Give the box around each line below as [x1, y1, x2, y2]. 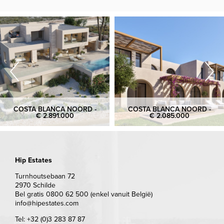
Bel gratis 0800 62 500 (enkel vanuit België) [15, 190, 152, 199]
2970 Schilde [15, 181, 55, 190]
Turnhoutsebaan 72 [15, 172, 75, 181]
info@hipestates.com [15, 199, 78, 208]
